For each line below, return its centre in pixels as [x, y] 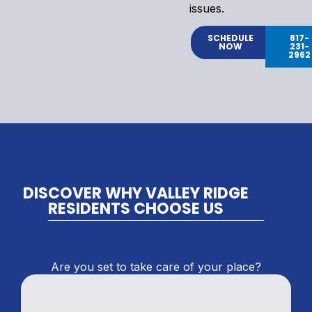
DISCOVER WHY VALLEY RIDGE [135, 193]
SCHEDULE [231, 38]
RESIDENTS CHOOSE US [135, 208]
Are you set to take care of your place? [156, 266]
